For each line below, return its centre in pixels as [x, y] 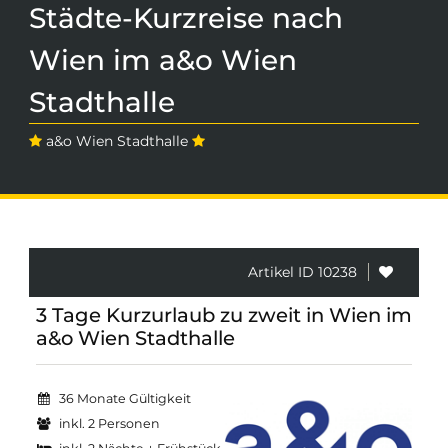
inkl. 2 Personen [110, 424]
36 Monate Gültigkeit [125, 399]
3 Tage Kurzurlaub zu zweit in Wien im [224, 315]
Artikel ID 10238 [302, 272]
